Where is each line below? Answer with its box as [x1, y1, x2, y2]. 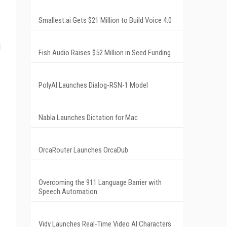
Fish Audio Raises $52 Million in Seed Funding [39, 48, 171, 57]
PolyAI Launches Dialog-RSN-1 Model [39, 80, 148, 90]
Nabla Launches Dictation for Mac [39, 112, 138, 122]
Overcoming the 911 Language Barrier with [39, 177, 162, 187]
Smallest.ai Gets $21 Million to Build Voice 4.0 [39, 15, 172, 25]
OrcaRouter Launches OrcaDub [39, 145, 128, 155]
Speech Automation [39, 186, 97, 196]
